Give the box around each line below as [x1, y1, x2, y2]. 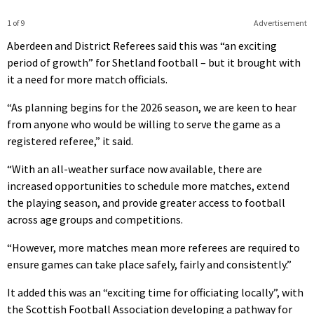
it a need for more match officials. [7, 72, 168, 87]
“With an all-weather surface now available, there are [7, 162, 262, 177]
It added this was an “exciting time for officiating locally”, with [7, 285, 303, 300]
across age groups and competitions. [7, 212, 183, 227]
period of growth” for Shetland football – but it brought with [7, 55, 301, 70]
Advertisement [253, 18, 307, 29]
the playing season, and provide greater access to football [7, 196, 285, 210]
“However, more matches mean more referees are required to [7, 240, 300, 255]
